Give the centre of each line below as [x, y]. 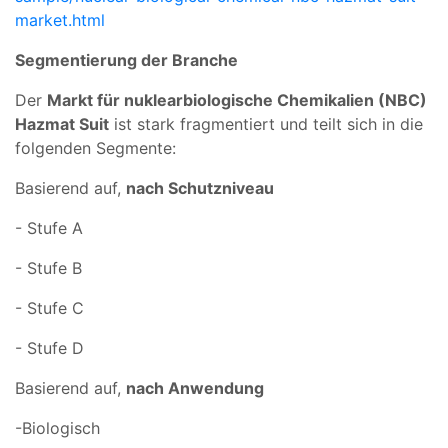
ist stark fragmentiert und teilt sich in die [266, 123]
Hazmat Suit [62, 123]
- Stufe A [49, 227]
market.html [60, 19]
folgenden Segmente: [95, 147]
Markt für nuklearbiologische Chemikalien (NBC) [237, 99]
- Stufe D [49, 347]
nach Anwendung [195, 387]
